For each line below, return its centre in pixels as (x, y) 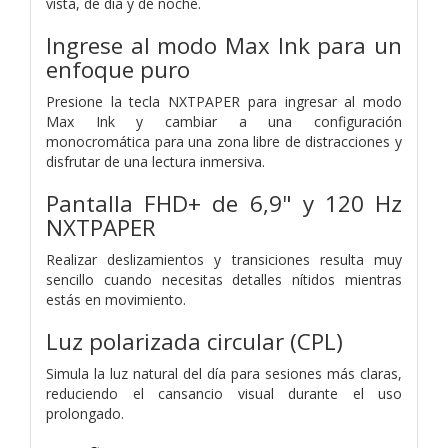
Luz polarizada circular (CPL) (194, 341)
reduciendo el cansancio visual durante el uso (224, 393)
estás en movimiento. (116, 299)
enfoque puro (118, 69)
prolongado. (87, 413)
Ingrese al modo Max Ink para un (224, 45)
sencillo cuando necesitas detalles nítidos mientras (224, 279)
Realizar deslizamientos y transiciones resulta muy (224, 259)
